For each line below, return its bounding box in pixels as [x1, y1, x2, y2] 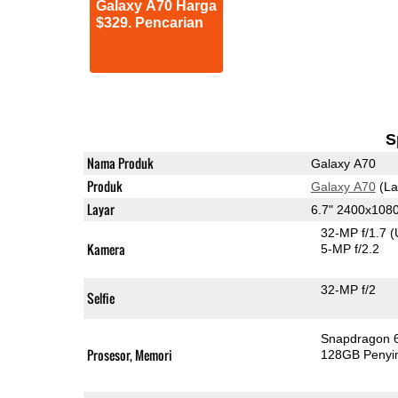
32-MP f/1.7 [321, 225, 391, 240]
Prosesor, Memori [86, 345, 172, 364]
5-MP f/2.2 [321, 241, 380, 256]
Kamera [86, 239, 125, 259]
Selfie [86, 288, 115, 307]
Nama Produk [86, 153, 154, 172]
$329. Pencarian [95, 14, 203, 30]
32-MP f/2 [321, 282, 377, 297]
